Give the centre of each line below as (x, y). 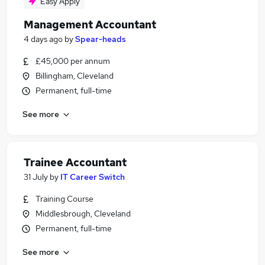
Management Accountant (90, 25)
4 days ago (43, 39)
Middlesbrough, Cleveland (83, 214)
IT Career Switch (93, 177)
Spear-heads (101, 39)
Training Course (64, 199)
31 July (36, 177)
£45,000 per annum (73, 61)
